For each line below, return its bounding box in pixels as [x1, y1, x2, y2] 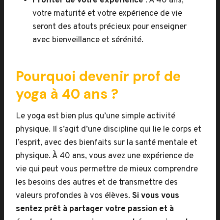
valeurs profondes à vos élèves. [16, 191, 132, 201]
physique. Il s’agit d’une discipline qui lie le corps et [16, 124, 201, 135]
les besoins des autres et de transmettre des [16, 177, 178, 188]
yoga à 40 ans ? [16, 85, 118, 103]
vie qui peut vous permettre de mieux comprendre [16, 164, 198, 175]
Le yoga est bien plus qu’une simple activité [16, 111, 175, 122]
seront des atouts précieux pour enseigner [32, 22, 187, 32]
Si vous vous [132, 191, 179, 201]
